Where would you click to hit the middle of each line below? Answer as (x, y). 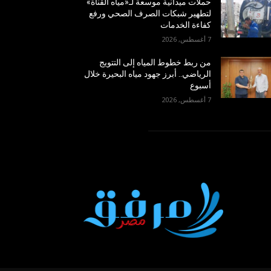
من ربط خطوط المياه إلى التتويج (155, 62)
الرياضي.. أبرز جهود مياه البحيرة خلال (147, 73)
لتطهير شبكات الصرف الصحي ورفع (150, 13)
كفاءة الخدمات (185, 24)
